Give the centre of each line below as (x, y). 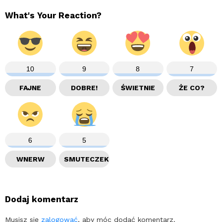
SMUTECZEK (86, 159)
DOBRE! (84, 87)
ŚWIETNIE (138, 87)
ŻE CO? (192, 87)
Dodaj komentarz (42, 199)
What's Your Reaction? (53, 15)
